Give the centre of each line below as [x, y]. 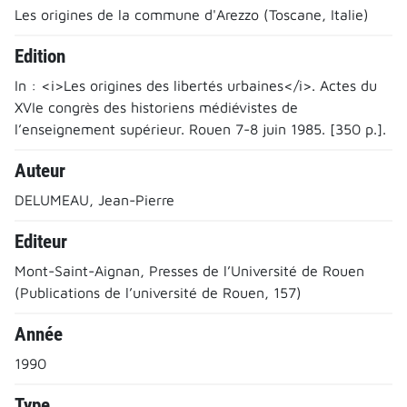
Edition [40, 56]
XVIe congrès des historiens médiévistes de [156, 107]
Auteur [40, 170]
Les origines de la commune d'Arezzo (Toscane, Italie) [192, 14]
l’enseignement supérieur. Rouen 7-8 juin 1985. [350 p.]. [200, 129]
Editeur [41, 241]
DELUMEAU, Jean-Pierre [94, 199]
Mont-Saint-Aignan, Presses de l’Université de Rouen [189, 270]
